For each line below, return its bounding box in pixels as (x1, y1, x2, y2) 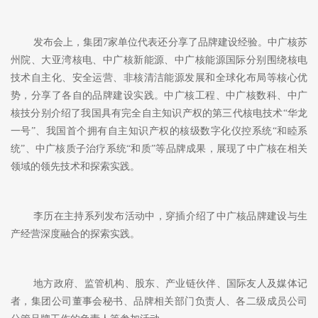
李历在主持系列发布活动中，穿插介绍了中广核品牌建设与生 (33, 211, 307, 222)
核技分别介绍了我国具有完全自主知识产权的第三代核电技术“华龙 (11, 108, 307, 119)
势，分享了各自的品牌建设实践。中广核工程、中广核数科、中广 (11, 90, 307, 102)
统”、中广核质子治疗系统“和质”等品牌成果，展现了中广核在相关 (11, 143, 307, 155)
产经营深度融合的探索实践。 (11, 229, 140, 240)
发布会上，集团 (33, 37, 104, 48)
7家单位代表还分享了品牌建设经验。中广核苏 (103, 37, 308, 48)
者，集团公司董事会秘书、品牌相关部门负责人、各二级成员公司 (11, 296, 307, 307)
